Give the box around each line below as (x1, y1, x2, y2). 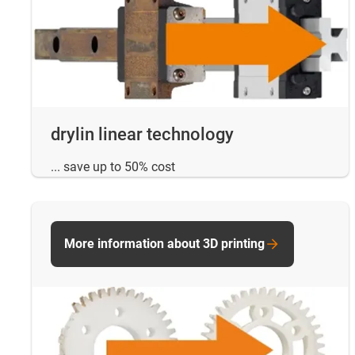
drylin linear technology (51, 124, 234, 144)
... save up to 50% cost (51, 158, 175, 174)
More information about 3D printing (64, 235, 265, 251)
